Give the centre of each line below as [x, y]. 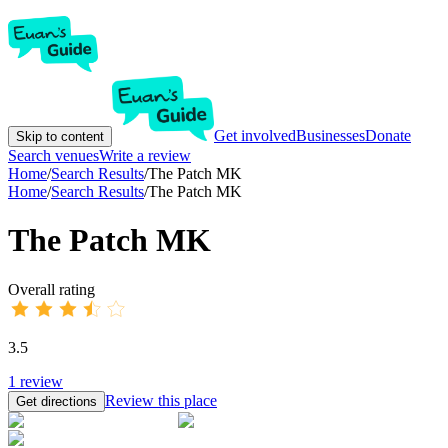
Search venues [53, 155]
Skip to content [60, 136]
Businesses [330, 135]
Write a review [145, 155]
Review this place [161, 400]
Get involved [255, 135]
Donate [388, 135]
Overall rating [51, 289]
